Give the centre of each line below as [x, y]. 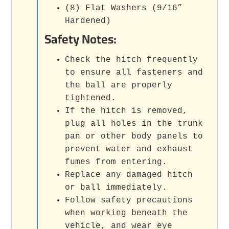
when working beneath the [127, 213]
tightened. [91, 98]
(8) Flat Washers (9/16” [124, 8]
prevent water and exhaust [129, 149]
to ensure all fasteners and [134, 72]
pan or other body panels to [134, 136]
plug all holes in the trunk [134, 123]
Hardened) [88, 21]
